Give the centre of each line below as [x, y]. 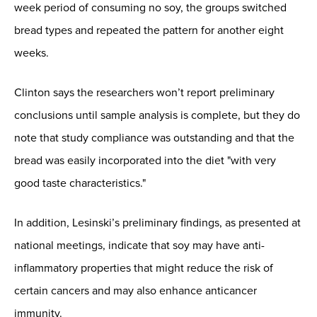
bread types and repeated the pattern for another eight [149, 31]
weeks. [31, 53]
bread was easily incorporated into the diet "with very [145, 161]
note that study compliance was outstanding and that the [154, 138]
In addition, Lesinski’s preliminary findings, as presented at [157, 223]
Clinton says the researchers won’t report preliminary [144, 93]
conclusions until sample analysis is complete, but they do [157, 116]
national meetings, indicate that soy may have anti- [139, 246]
